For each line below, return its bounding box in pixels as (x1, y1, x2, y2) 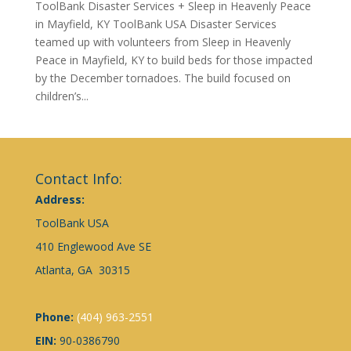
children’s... (34, 88, 89, 103)
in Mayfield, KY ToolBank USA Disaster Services (34, 16, 277, 31)
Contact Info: (34, 168, 122, 188)
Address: (34, 191, 88, 207)
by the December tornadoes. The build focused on (34, 70, 291, 85)
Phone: (34, 309, 77, 324)
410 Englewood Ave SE (34, 238, 151, 254)
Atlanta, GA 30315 (34, 262, 130, 277)
